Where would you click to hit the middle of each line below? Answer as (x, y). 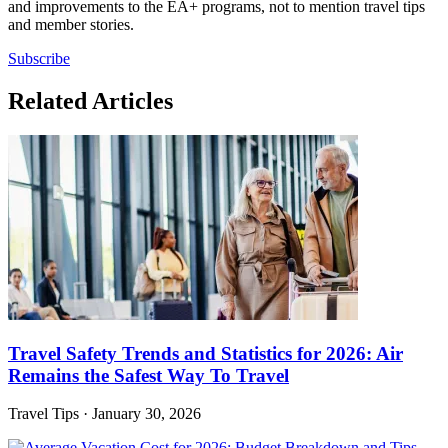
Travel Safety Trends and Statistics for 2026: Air (205, 353)
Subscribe (39, 59)
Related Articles (90, 101)
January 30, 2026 (146, 414)
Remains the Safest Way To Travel (148, 375)
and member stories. (71, 25)
